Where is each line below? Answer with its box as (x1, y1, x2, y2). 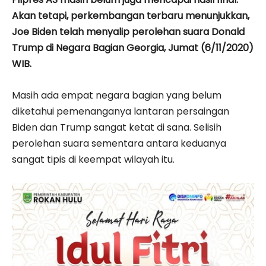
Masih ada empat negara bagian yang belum (12, 88, 221, 102)
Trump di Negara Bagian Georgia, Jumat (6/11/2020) (12, 40, 254, 55)
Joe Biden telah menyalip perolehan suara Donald (12, 24, 245, 39)
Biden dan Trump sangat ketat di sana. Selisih (12, 120, 221, 134)
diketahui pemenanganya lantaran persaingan (12, 104, 229, 118)
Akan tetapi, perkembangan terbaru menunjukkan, (12, 8, 249, 23)
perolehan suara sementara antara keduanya (12, 136, 226, 150)
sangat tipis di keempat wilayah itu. (12, 152, 175, 166)
